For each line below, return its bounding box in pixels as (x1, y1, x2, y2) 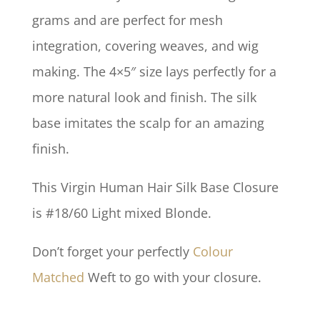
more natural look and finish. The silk (31, 89, 256, 106)
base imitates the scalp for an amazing (31, 114, 264, 131)
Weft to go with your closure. (84, 269, 261, 286)
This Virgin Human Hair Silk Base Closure (31, 179, 279, 196)
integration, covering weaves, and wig (31, 37, 259, 54)
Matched (31, 269, 84, 286)
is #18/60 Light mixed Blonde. (31, 204, 211, 221)
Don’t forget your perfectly (31, 243, 193, 260)
